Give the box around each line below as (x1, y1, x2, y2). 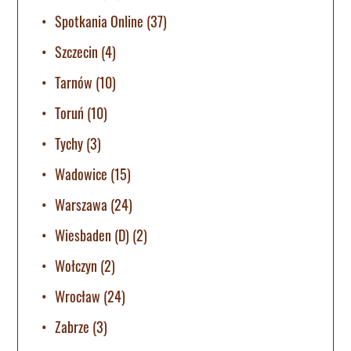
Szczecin (55, 41, 99, 62)
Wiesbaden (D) (55, 224, 130, 245)
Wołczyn (55, 255, 98, 276)
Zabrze (55, 316, 90, 337)
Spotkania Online (55, 10, 144, 31)
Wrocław (55, 285, 101, 306)
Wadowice (55, 163, 108, 184)
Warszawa (55, 194, 108, 215)
